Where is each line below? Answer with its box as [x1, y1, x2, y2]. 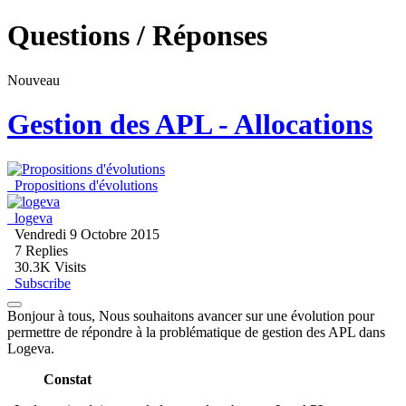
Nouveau [7, 72, 60, 88]
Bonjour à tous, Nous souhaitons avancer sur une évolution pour [7, 307, 374, 324]
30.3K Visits [7, 258, 86, 275]
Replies [22, 242, 68, 258]
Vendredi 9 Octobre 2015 [7, 226, 159, 242]
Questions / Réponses [7, 19, 267, 53]
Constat [43, 371, 92, 387]
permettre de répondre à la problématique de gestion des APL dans [7, 324, 385, 340]
